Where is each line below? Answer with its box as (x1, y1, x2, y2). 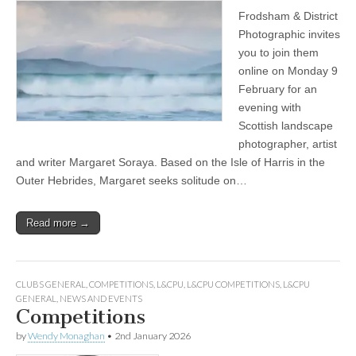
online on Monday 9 (238, 64, 338, 77)
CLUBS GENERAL (16, 278, 86, 289)
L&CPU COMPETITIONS (187, 278, 280, 289)
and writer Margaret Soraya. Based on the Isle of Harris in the (16, 155, 325, 168)
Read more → (26, 216, 90, 229)
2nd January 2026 (114, 329, 191, 342)
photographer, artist (238, 137, 337, 150)
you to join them (238, 45, 319, 59)
